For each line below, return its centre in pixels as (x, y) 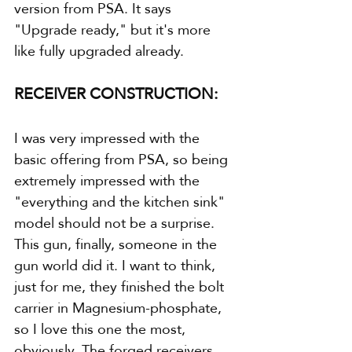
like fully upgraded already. (99, 50)
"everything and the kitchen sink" (121, 201)
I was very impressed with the (109, 137)
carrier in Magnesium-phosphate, (120, 307)
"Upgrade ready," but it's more (114, 29)
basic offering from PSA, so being (123, 159)
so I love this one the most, (102, 328)
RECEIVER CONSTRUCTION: (116, 93)
